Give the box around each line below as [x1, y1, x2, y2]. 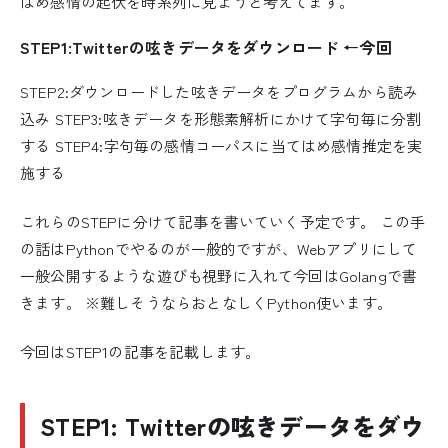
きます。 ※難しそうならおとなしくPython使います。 [20, 292, 393, 314]
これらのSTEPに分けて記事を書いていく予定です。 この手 [20, 211, 426, 233]
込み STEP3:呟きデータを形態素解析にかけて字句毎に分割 [20, 108, 422, 130]
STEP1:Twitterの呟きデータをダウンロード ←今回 [20, 35, 392, 60]
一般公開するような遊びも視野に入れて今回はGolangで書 [20, 265, 418, 287]
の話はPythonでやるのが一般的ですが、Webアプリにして [20, 238, 418, 260]
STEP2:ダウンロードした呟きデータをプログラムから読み [20, 81, 419, 103]
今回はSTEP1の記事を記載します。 [20, 340, 261, 362]
